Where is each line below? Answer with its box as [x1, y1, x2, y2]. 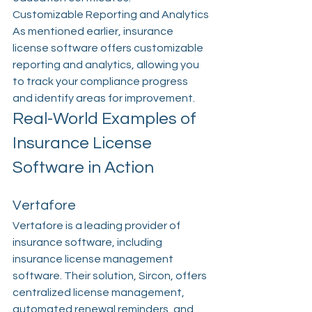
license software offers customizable [13, 42, 205, 54]
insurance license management [13, 253, 175, 265]
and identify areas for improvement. [13, 93, 195, 104]
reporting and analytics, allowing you [13, 59, 201, 71]
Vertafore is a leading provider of [13, 220, 182, 232]
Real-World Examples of [13, 110, 200, 128]
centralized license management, [13, 287, 187, 299]
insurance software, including [13, 237, 164, 249]
